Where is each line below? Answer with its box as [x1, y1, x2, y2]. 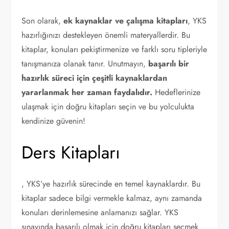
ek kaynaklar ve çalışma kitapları [63, 15, 188, 27]
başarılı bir [148, 58, 190, 70]
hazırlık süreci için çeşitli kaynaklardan [21, 72, 168, 84]
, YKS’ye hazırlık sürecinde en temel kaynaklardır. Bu [21, 178, 201, 190]
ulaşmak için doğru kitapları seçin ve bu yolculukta [21, 101, 195, 112]
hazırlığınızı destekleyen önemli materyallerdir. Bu [21, 29, 191, 41]
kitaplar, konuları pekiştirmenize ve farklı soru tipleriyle [21, 43, 208, 55]
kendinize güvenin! [21, 115, 86, 127]
